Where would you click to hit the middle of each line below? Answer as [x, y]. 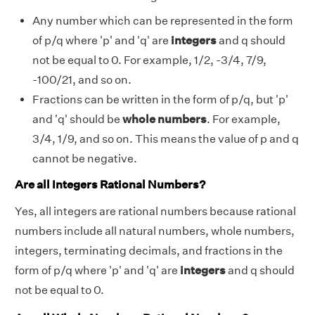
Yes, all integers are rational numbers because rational [155, 212]
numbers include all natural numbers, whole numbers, [155, 231]
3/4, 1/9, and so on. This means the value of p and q [166, 139]
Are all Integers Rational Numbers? [110, 185]
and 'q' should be [77, 119]
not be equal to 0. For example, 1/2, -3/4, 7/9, [149, 60]
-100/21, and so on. [82, 79]
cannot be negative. [85, 158]
